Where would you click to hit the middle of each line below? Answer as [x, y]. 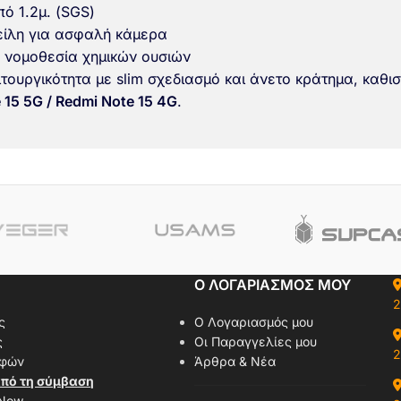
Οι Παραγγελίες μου [255, 341]
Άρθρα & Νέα [235, 361]
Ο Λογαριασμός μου [253, 322]
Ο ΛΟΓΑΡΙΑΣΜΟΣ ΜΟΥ [272, 285]
